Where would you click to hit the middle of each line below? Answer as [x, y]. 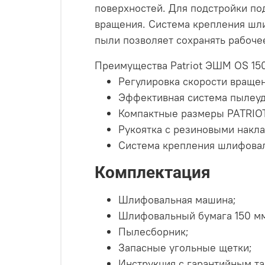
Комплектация [153, 172]
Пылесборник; [153, 231]
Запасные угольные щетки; [185, 247]
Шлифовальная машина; [177, 199]
